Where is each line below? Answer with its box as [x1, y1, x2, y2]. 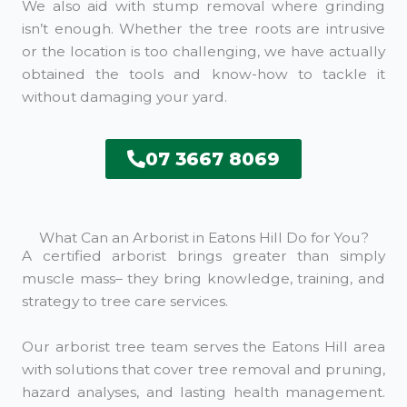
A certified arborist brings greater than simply [22, 246, 385, 264]
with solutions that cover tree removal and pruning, [22, 360, 385, 378]
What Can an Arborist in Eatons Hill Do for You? [38, 228, 369, 246]
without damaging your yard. [22, 87, 227, 105]
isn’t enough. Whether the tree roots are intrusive [22, 19, 385, 37]
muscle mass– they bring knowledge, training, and [22, 269, 385, 287]
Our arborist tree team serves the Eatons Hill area [22, 337, 385, 355]
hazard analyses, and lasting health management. [22, 382, 385, 401]
